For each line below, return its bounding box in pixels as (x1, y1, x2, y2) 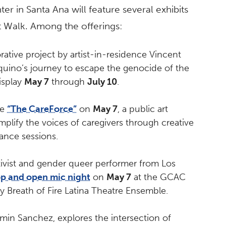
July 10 (87, 76, 117, 88)
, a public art (118, 103, 168, 115)
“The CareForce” (7, 103, 77, 115)
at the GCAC (131, 172, 186, 183)
